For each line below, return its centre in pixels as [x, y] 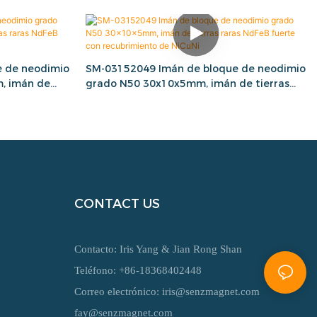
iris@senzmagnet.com [211, 291]
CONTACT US [117, 203]
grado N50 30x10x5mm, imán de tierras [187, 84]
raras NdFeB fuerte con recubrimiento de [191, 99]
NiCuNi [103, 114]
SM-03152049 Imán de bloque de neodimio [195, 69]
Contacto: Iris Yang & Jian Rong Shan [158, 249]
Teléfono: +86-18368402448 [138, 270]
